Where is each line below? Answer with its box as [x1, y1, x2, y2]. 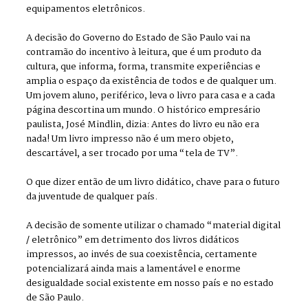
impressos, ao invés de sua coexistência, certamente [26, 247, 258, 263]
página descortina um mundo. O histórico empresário [26, 103, 261, 118]
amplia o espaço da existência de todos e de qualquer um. [26, 74, 277, 89]
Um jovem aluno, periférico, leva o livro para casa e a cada [26, 89, 276, 104]
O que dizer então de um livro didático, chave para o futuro [26, 175, 280, 190]
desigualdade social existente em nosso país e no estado [26, 276, 274, 291]
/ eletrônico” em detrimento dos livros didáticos [26, 233, 240, 248]
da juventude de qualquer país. [26, 190, 158, 205]
